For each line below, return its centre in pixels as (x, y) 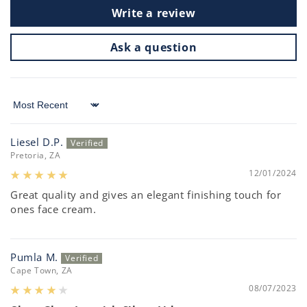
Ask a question (153, 48)
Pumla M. (34, 257)
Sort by (28, 111)
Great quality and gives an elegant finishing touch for (146, 195)
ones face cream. (53, 209)
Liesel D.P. (37, 142)
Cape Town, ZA (41, 271)
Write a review (153, 13)
